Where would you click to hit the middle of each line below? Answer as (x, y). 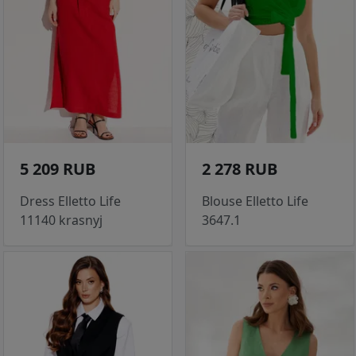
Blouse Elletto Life (255, 201)
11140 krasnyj (61, 221)
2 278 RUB (240, 169)
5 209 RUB (58, 169)
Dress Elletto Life (70, 201)
